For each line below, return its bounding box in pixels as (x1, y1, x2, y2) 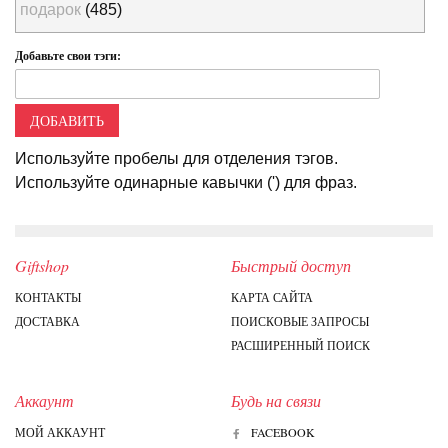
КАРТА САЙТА (230, 289, 313, 306)
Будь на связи (230, 390, 321, 412)
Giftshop (15, 255, 69, 277)
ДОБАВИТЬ (30, 111, 104, 131)
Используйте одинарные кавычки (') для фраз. (15, 174, 357, 192)
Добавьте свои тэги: (15, 47, 121, 65)
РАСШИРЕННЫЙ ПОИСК (230, 337, 370, 354)
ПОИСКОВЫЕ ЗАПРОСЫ (230, 313, 369, 330)
